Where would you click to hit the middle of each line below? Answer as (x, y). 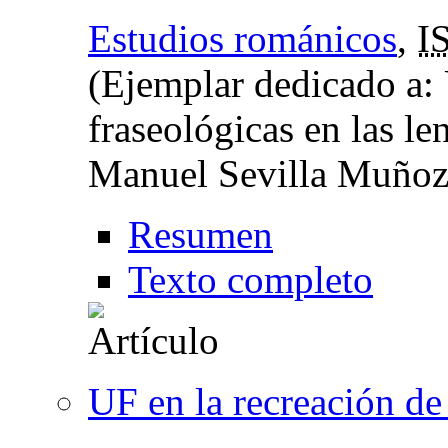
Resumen (200, 234)
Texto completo (250, 279)
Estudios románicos (242, 38)
